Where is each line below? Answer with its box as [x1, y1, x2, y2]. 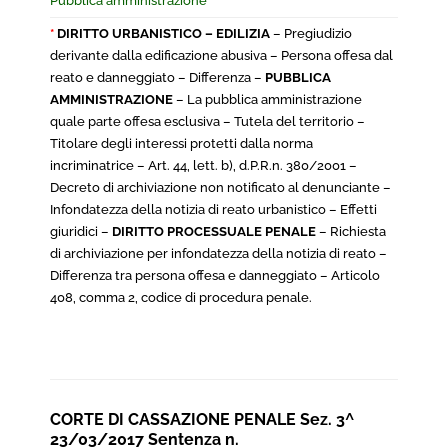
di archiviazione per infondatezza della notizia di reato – [50, 246, 387, 261]
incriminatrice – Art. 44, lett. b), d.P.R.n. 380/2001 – [50, 158, 357, 173]
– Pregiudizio [273, 26, 352, 41]
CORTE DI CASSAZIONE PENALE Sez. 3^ [50, 410, 354, 429]
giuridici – [50, 224, 112, 239]
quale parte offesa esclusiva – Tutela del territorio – [50, 114, 365, 129]
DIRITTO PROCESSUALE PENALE [112, 224, 316, 239]
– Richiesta [316, 224, 386, 239]
